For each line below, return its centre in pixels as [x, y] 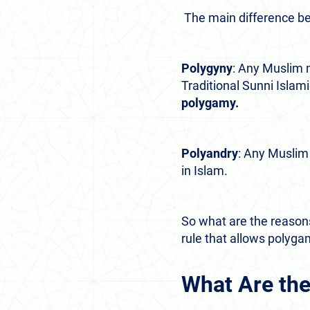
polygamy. [210, 103]
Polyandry [210, 153]
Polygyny [207, 68]
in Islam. [204, 171]
